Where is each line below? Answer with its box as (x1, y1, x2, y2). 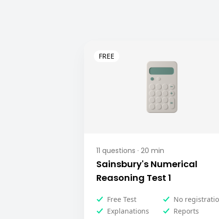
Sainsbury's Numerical (96, 158, 197, 170)
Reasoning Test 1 (96, 172, 171, 184)
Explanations (107, 206, 149, 216)
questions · (100, 146, 139, 155)
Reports (173, 206, 199, 216)
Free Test (107, 195, 136, 204)
